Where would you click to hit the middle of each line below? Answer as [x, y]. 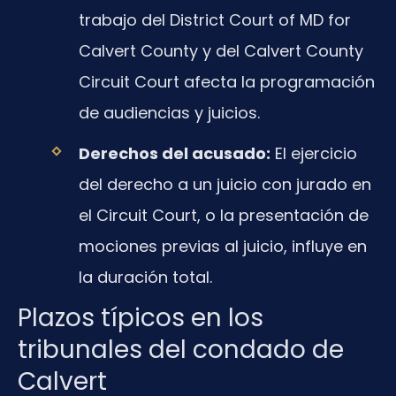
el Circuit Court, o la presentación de [223, 215]
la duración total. [145, 277]
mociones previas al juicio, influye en [222, 246]
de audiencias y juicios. [169, 112]
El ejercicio [313, 153]
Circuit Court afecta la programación [226, 81]
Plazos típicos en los [141, 318]
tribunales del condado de [181, 350]
